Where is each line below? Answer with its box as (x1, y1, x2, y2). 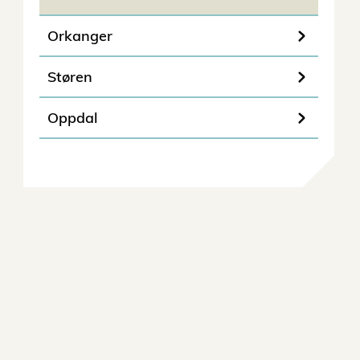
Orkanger (47, 27, 113, 45)
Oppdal (47, 108, 98, 127)
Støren (47, 67, 93, 86)
